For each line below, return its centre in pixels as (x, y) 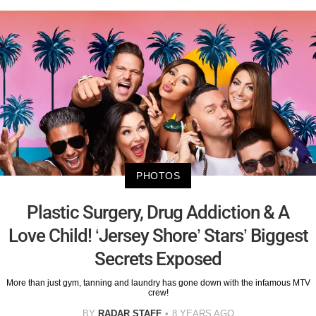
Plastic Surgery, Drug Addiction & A (158, 213)
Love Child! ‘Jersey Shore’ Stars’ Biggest (158, 236)
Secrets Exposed (158, 259)
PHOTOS (158, 176)
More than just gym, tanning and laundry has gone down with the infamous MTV (158, 283)
